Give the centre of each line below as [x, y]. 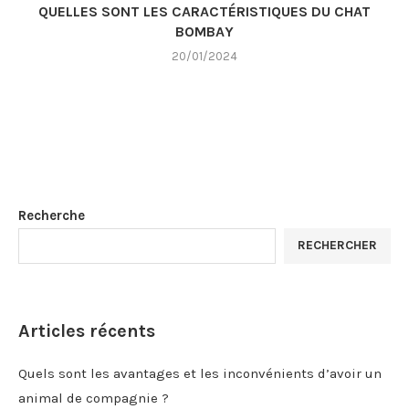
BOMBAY [204, 31]
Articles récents [87, 330]
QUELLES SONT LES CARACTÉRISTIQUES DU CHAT [204, 11]
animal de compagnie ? [94, 398]
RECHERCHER [337, 246]
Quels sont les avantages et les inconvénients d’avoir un [200, 373]
